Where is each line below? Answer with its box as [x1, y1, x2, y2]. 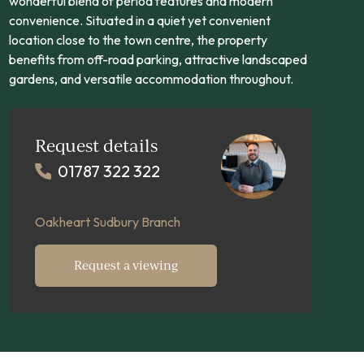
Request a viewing [73, 258, 178, 273]
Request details [34, 134, 158, 156]
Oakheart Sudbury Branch [34, 214, 180, 230]
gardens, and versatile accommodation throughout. [8, 71, 293, 87]
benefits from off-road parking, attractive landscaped [8, 51, 307, 67]
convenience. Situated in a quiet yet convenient [8, 12, 271, 28]
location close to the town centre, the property [8, 32, 267, 48]
